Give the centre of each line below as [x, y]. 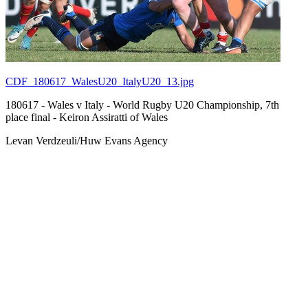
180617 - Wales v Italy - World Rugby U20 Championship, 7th [142, 104]
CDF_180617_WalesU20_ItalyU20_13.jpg [100, 81]
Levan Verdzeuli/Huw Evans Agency [87, 140]
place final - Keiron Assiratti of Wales [87, 117]
